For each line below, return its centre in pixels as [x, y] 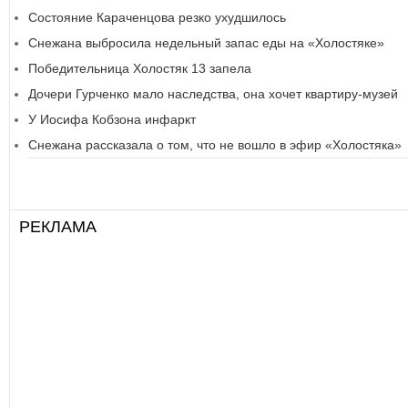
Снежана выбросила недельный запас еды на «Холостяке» [206, 43]
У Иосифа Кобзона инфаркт [112, 119]
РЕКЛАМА [58, 228]
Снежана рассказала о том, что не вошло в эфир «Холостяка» [215, 145]
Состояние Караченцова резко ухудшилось [157, 17]
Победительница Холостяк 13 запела [140, 68]
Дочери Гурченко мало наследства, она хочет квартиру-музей [213, 94]
